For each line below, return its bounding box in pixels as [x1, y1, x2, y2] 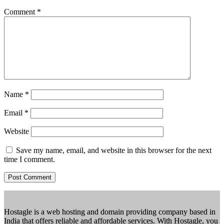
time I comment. [4, 154, 55, 163]
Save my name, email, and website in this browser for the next [16, 145, 211, 154]
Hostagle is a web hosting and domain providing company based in [4, 207, 215, 216]
